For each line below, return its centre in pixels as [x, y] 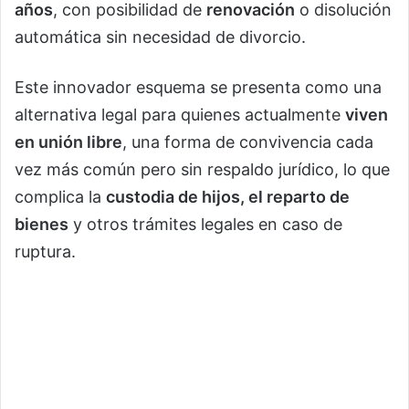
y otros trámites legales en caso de [205, 225]
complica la [60, 197]
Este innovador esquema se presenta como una [198, 88]
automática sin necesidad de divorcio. [160, 37]
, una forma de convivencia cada [248, 142]
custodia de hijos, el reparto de [228, 197]
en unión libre [68, 142]
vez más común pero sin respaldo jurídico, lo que [202, 170]
